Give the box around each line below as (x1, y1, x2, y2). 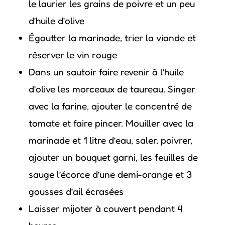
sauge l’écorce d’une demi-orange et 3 (28, 168, 192, 180)
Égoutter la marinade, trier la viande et (28, 32, 196, 43)
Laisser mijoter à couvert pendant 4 (28, 202, 182, 214)
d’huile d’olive (28, 15, 84, 26)
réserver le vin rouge (28, 49, 117, 60)
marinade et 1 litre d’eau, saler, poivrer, (28, 134, 192, 146)
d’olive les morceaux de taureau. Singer (28, 83, 195, 94)
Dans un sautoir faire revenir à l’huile (28, 66, 184, 77)
